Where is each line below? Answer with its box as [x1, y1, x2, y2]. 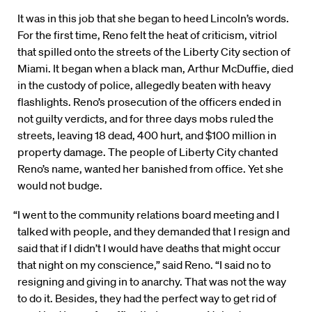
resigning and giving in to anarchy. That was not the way [17, 274, 286, 289]
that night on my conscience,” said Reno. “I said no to [17, 258, 271, 272]
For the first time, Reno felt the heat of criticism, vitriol [17, 28, 277, 42]
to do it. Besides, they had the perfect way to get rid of [17, 291, 276, 306]
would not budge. [17, 178, 102, 193]
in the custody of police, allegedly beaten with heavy [17, 78, 271, 93]
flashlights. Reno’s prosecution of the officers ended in [17, 95, 281, 109]
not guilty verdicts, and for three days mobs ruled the [17, 111, 274, 126]
